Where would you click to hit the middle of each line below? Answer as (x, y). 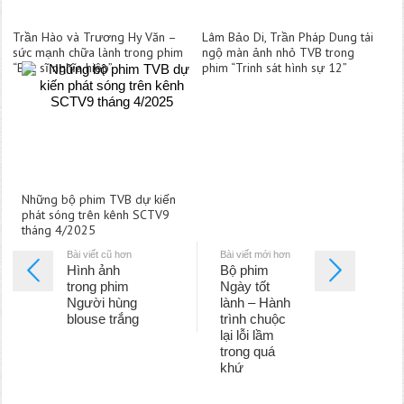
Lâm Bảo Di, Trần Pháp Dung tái (288, 37)
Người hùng (102, 303)
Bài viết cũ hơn (100, 255)
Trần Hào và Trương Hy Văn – (95, 37)
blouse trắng (103, 319)
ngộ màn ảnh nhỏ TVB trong (279, 53)
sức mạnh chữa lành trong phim (98, 53)
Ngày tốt (244, 287)
